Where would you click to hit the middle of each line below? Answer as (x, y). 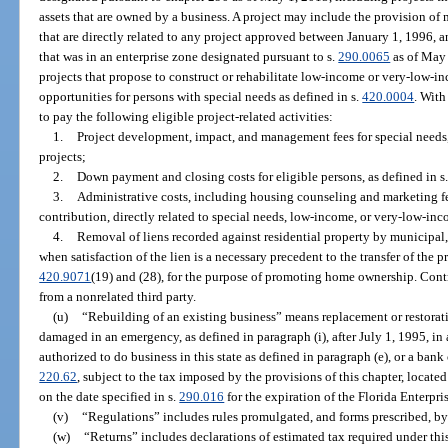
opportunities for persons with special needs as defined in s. (201, 96)
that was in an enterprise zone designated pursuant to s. (189, 56)
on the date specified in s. (109, 396)
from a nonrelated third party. (118, 296)
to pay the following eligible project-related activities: (186, 116)
